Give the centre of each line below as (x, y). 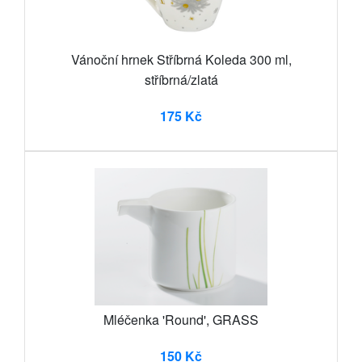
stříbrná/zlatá (181, 80)
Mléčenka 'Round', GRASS (181, 320)
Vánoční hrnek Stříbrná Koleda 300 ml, (181, 60)
